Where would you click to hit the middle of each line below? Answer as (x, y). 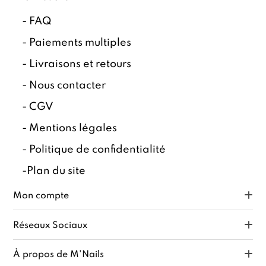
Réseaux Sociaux (50, 225)
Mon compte (41, 196)
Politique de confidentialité (98, 150)
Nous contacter (68, 86)
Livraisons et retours (80, 64)
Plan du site (56, 171)
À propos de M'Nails (59, 254)
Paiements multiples (80, 43)
